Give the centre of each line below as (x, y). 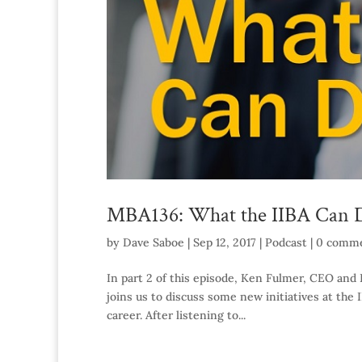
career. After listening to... (176, 315)
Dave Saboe (154, 242)
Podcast (286, 242)
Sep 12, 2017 (225, 242)
